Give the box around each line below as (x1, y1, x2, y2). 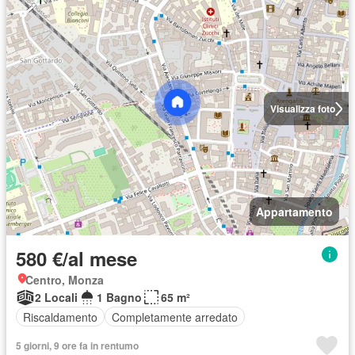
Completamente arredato (112, 308, 238, 325)
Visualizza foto (269, 101, 335, 116)
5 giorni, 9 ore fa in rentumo (16, 338, 139, 353)
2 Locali (35, 289, 78, 306)
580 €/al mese (16, 245, 137, 273)
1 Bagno (97, 289, 142, 306)
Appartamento (256, 204, 333, 220)
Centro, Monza (25, 272, 104, 288)
